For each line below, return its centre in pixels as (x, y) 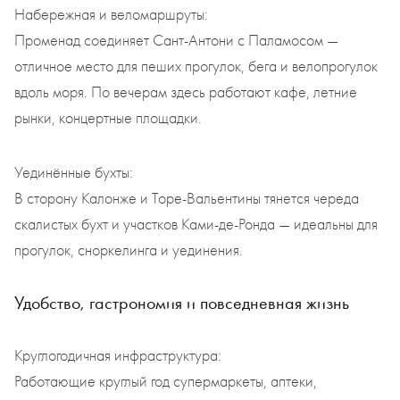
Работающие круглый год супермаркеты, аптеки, (166, 382)
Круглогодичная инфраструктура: (118, 356)
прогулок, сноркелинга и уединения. (129, 251)
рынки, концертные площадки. (108, 119)
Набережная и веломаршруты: (111, 15)
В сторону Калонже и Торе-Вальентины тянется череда (187, 199)
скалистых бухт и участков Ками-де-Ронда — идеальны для (196, 225)
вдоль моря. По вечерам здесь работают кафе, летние (186, 93)
